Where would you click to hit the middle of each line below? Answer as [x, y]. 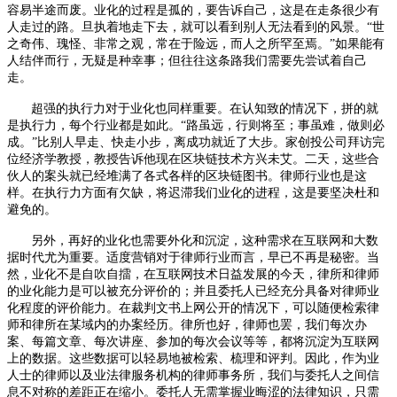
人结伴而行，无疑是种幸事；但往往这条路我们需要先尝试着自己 [187, 60]
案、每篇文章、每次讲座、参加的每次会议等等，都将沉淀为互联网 [193, 341]
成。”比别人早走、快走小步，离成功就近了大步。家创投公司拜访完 [196, 142]
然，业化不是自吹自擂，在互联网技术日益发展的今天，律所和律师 [193, 274]
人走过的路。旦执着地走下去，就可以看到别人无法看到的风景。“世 [196, 27]
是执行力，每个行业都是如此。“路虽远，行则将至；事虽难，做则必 [196, 125]
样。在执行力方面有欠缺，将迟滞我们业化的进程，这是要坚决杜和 [193, 192]
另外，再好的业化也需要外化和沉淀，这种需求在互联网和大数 [204, 240]
